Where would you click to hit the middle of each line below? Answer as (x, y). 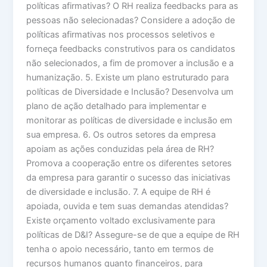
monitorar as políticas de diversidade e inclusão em (130, 121)
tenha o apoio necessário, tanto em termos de (120, 249)
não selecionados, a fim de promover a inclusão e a (130, 63)
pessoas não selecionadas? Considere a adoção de (131, 21)
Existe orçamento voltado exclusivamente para (121, 221)
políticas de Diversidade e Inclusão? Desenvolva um (130, 92)
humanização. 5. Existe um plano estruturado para (128, 78)
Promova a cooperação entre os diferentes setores (129, 164)
